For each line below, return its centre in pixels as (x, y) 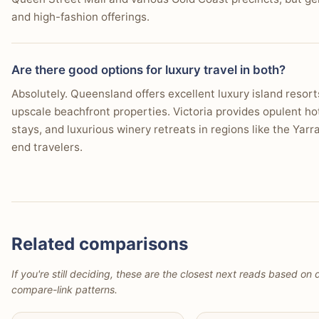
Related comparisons (100, 244)
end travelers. (47, 147)
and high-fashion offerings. (80, 16)
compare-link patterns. (64, 289)
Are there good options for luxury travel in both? (148, 69)
